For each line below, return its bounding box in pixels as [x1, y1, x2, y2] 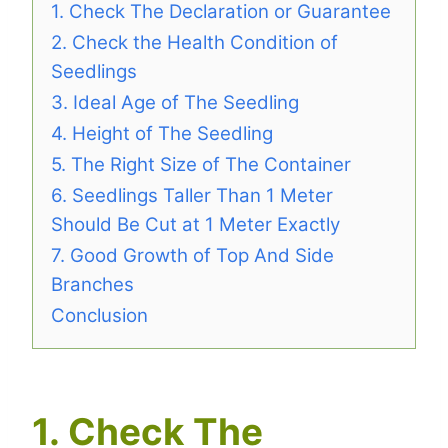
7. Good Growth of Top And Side [51, 243, 334, 267]
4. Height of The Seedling [51, 121, 273, 145]
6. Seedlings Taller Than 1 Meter [51, 183, 333, 207]
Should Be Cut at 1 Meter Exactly [51, 212, 340, 236]
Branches [51, 272, 134, 296]
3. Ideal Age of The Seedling [51, 90, 299, 114]
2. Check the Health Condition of [51, 30, 338, 54]
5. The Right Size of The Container [51, 152, 351, 176]
